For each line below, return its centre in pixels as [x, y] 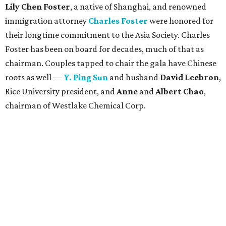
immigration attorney [47, 21]
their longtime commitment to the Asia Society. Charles [107, 35]
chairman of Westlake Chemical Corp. [75, 106]
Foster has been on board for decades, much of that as [104, 49]
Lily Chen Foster [38, 7]
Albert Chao [180, 92]
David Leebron [189, 77]
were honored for [181, 21]
